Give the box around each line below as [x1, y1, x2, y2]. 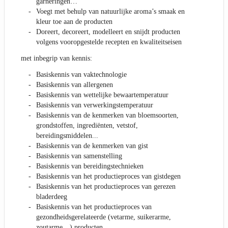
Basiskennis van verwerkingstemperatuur [36, 101, 153, 109]
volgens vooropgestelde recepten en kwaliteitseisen [36, 38, 182, 46]
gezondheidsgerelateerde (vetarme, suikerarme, [36, 213, 171, 221]
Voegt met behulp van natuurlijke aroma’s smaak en [36, 8, 185, 16]
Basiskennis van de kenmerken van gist [36, 142, 148, 150]
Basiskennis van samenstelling [36, 152, 122, 160]
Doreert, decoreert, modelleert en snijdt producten [36, 28, 180, 36]
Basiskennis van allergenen [36, 81, 113, 89]
